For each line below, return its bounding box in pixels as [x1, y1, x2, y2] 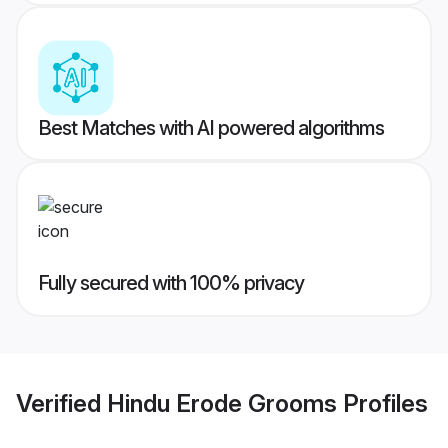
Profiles [337, 388, 428, 418]
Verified [16, 388, 107, 418]
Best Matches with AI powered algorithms [38, 116, 384, 141]
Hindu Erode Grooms [107, 388, 337, 418]
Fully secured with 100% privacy [38, 271, 304, 296]
